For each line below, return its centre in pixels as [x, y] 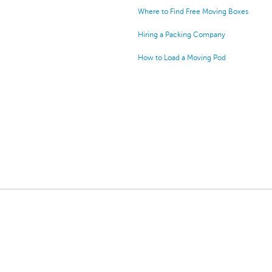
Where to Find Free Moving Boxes [193, 12]
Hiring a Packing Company [182, 35]
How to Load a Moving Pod [182, 58]
